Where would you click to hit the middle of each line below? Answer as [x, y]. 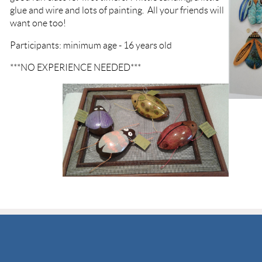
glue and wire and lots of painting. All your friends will [117, 10]
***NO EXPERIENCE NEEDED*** [75, 67]
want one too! [40, 23]
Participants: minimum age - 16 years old [92, 45]
